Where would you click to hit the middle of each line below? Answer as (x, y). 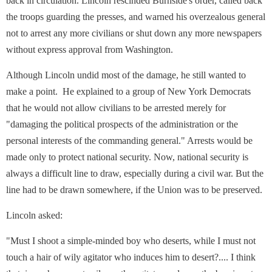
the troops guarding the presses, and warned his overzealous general (136, 17)
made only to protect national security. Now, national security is (127, 157)
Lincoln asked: (34, 215)
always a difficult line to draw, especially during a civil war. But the (135, 173)
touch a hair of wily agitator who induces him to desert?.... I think (131, 257)
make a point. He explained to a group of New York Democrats (128, 91)
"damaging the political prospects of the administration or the (122, 124)
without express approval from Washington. (90, 49)
